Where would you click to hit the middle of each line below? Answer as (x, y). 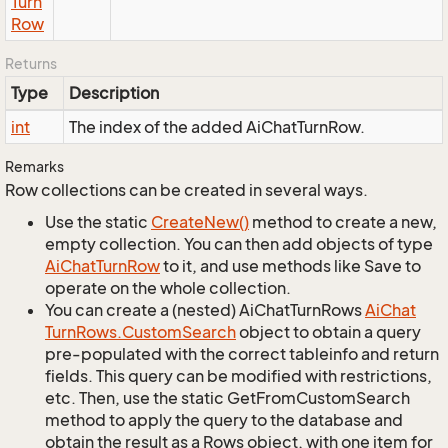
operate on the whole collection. (168, 288)
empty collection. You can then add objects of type (239, 244)
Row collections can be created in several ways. (186, 190)
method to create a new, (343, 222)
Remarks (34, 166)
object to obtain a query (328, 332)
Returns (31, 63)
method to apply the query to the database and (224, 420)
